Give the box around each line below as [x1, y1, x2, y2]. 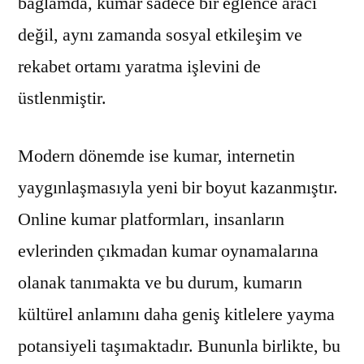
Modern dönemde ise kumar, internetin [18, 144, 295, 167]
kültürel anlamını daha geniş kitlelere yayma [18, 302, 335, 326]
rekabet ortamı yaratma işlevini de [18, 54, 261, 78]
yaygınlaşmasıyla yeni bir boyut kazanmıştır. [18, 175, 338, 199]
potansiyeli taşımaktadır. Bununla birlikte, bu [18, 334, 340, 357]
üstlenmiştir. [18, 86, 106, 110]
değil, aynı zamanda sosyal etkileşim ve [18, 23, 302, 46]
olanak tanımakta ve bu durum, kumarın [18, 271, 302, 294]
